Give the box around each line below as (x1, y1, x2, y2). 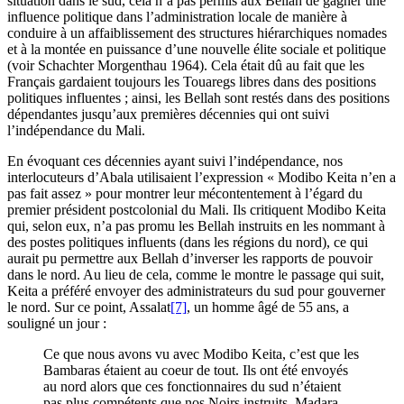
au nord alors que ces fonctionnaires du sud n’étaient (43, 379, 341, 395)
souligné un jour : (7, 316, 106, 332)
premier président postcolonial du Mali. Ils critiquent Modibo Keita (7, 202, 386, 218)
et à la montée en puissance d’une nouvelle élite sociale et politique (7, 41, 386, 58)
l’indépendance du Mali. (7, 123, 145, 139)
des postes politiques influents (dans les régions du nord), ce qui (7, 234, 368, 251)
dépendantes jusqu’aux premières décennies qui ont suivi (7, 106, 329, 123)
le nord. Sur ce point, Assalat (7, 299, 170, 316)
